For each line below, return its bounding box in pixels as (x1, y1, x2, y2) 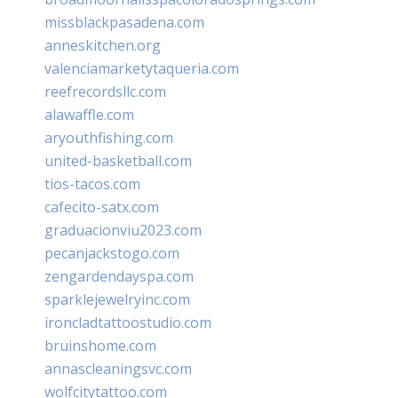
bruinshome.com (44, 335, 156, 355)
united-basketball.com (44, 150, 192, 171)
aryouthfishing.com (44, 127, 173, 147)
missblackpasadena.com (44, 12, 204, 32)
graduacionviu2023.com (44, 219, 202, 240)
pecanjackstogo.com (44, 243, 179, 263)
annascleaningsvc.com (44, 358, 192, 378)
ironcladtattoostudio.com (44, 312, 211, 332)
